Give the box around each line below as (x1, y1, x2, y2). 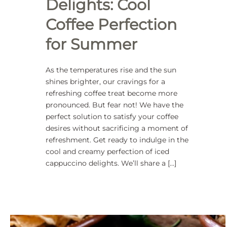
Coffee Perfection (46, 15, 177, 34)
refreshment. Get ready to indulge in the (46, 135, 188, 144)
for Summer (46, 35, 137, 54)
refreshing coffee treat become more (46, 89, 177, 98)
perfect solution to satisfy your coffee (46, 112, 178, 121)
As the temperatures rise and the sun (46, 65, 176, 74)
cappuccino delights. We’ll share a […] (46, 159, 176, 168)
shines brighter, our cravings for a (46, 77, 165, 86)
